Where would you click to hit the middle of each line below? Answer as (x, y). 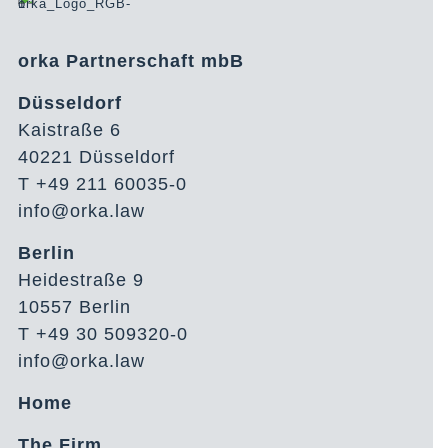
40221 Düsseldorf (96, 156)
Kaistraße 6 (69, 129)
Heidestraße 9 (81, 279)
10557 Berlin (74, 306)
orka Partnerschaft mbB (131, 60)
